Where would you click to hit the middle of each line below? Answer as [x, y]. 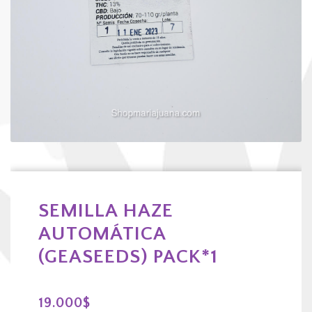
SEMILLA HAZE [106, 211]
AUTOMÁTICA [102, 234]
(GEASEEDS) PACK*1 [128, 257]
